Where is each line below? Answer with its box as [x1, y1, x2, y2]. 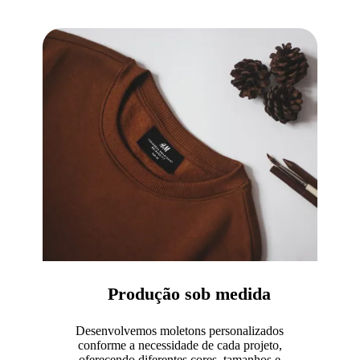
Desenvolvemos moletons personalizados [76, 323, 284, 337]
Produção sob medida [88, 283, 272, 304]
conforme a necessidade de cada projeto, [77, 337, 282, 352]
